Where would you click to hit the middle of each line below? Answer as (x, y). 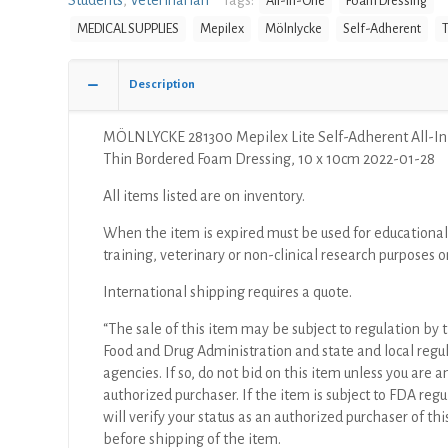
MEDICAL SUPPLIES (128, 28)
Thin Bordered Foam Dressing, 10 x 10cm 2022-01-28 (269, 159)
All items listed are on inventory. (204, 196)
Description (162, 84)
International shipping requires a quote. (228, 292)
